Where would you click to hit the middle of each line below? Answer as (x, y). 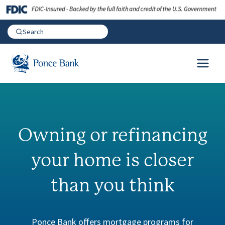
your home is (87, 161)
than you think (113, 186)
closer (169, 161)
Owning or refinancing (113, 136)
